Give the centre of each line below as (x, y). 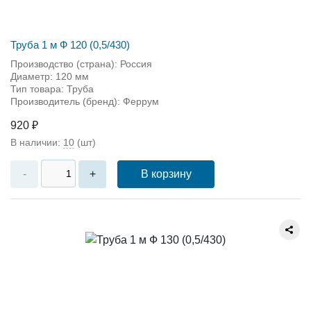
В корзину (166, 174)
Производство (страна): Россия (81, 64)
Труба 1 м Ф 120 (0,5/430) (70, 44)
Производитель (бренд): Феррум (85, 101)
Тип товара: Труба (52, 89)
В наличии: (37, 142)
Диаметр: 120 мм (50, 76)
